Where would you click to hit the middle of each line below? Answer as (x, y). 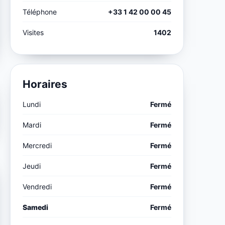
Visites (33, 32)
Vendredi (37, 186)
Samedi (36, 207)
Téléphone (40, 12)
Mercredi (37, 145)
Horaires (45, 84)
